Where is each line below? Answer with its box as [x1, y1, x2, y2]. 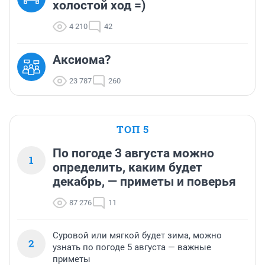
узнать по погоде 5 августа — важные [53, 242, 211, 253]
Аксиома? [53, 53, 111, 67]
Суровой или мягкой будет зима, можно [53, 230, 222, 241]
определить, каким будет [53, 160, 202, 175]
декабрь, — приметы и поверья [53, 174, 236, 189]
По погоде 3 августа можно [53, 146, 214, 161]
